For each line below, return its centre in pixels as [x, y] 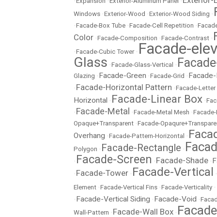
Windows [87, 14]
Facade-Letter [196, 88]
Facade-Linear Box [157, 99]
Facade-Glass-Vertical [142, 65]
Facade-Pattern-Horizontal [147, 136]
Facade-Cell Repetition [162, 25]
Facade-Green [123, 76]
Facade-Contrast [185, 38]
